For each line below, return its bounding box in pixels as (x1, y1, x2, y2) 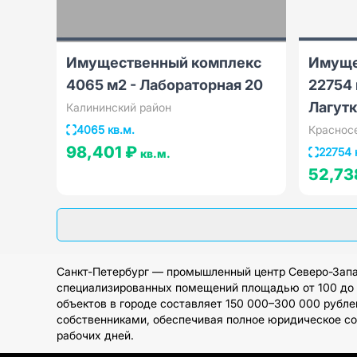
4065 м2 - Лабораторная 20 (65, 76, 263, 93)
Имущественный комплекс (65, 54, 261, 71)
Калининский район (65, 100, 171, 114)
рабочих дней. (56, 328, 134, 342)
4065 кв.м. (76, 123, 135, 136)
